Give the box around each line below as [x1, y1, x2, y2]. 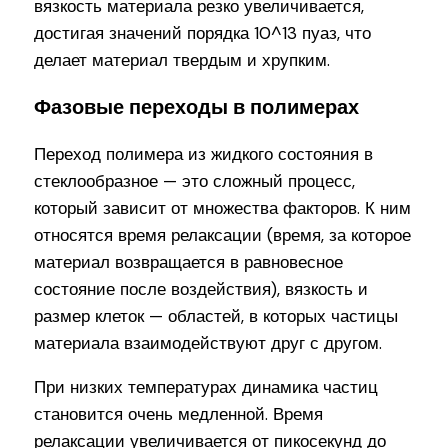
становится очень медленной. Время [34, 402, 324, 425]
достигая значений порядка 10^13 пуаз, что [34, 21, 372, 44]
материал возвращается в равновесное [34, 250, 344, 273]
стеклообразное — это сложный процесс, [34, 169, 356, 192]
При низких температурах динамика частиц [34, 375, 379, 398]
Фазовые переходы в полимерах [34, 93, 360, 120]
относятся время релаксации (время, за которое [34, 223, 412, 246]
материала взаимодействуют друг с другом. [34, 331, 383, 354]
